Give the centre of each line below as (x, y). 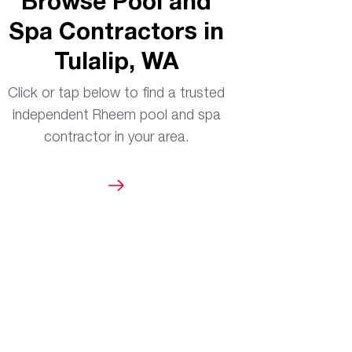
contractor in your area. (116, 136)
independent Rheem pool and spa (116, 114)
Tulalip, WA (116, 60)
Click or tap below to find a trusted (116, 92)
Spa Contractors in (116, 30)
